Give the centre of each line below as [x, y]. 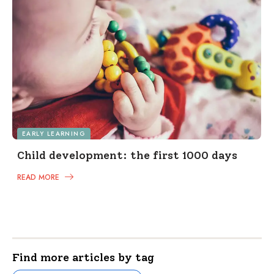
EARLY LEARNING [54, 134]
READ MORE [39, 178]
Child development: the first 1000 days [127, 156]
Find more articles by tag [83, 258]
